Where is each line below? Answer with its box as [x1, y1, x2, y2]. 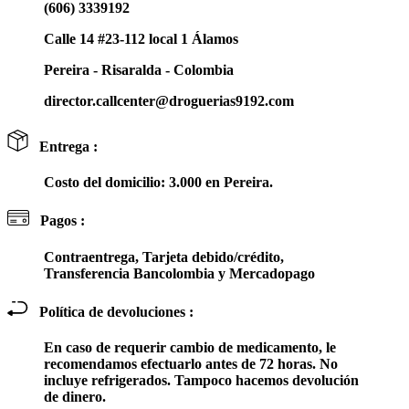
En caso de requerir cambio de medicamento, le [44, 340, 336, 356]
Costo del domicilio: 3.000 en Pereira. [44, 173, 273, 190]
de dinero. [44, 389, 106, 405]
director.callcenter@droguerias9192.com [44, 93, 294, 110]
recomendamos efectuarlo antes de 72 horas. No [44, 356, 338, 372]
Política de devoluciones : [28, 303, 194, 320]
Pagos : [29, 213, 85, 229]
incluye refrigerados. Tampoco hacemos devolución [44, 372, 359, 389]
